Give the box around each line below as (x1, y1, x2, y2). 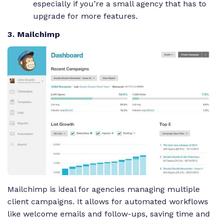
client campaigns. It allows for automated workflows (7, 197, 208, 207)
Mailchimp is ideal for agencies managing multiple (7, 184, 200, 194)
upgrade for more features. (33, 11, 140, 21)
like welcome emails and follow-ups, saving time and (7, 209, 210, 219)
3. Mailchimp (7, 29, 60, 39)
